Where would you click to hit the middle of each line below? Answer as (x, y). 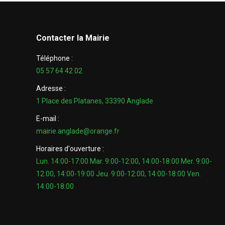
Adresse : (51, 88)
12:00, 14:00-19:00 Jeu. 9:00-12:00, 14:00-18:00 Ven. (119, 174)
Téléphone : (54, 58)
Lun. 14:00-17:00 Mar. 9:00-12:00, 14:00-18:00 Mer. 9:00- (124, 161)
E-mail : (48, 118)
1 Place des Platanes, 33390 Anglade (95, 101)
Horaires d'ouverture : (70, 148)
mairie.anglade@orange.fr (78, 131)
